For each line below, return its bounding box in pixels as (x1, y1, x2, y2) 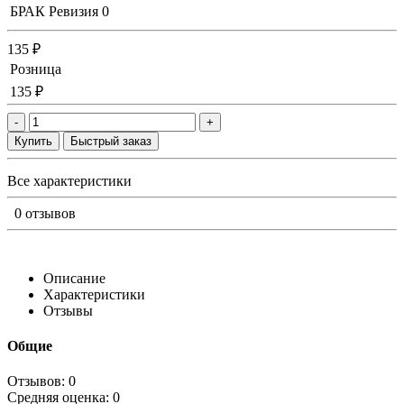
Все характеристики (7, 172, 132, 188)
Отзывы (43, 302, 93, 318)
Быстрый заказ (70, 133, 151, 148)
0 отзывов (14, 205, 76, 221)
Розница (10, 60, 61, 77)
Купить (14, 133, 52, 148)
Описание (43, 270, 106, 286)
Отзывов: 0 (7, 373, 76, 390)
